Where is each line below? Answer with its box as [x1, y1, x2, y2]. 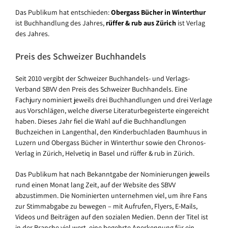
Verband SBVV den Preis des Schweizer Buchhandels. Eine [15, 84, 187, 94]
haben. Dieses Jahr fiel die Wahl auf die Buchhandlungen [15, 116, 186, 126]
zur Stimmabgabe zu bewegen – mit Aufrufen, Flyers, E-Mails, [15, 201, 197, 211]
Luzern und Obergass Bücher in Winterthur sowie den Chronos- [15, 137, 206, 147]
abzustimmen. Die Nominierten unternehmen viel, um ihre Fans [15, 190, 207, 200]
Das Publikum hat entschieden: [15, 8, 111, 17]
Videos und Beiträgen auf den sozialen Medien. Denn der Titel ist [15, 212, 208, 221]
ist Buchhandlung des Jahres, [15, 18, 106, 28]
